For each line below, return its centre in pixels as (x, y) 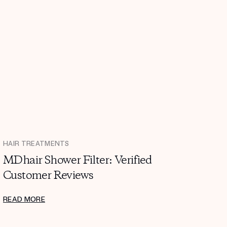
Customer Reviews (48, 176)
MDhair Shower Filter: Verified (77, 160)
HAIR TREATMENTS (36, 144)
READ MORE (24, 199)
